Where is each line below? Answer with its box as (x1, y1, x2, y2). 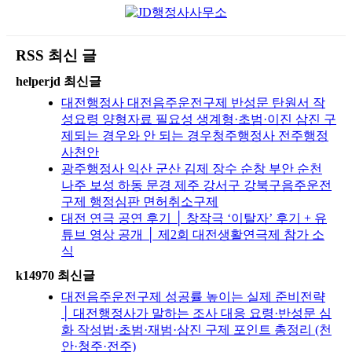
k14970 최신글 (16, 268, 95, 282)
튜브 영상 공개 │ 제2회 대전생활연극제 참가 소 (61, 227, 324, 241)
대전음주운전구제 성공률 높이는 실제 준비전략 (61, 289, 325, 303)
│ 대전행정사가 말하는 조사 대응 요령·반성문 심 (61, 306, 332, 320)
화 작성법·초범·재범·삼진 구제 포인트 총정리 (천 (61, 322, 332, 336)
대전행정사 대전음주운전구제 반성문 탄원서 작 (61, 95, 325, 109)
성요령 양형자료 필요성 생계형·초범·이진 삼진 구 (61, 112, 336, 126)
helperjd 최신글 (16, 74, 101, 88)
